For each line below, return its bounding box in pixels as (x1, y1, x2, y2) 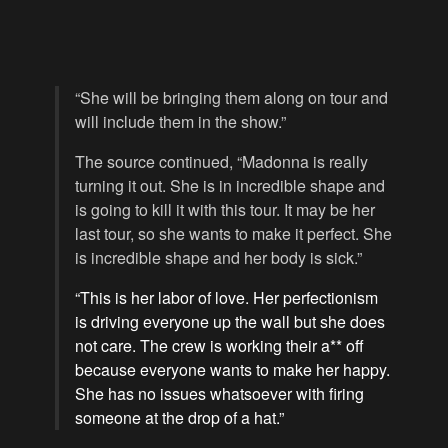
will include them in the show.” (75, 110, 286, 134)
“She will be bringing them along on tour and (75, 86, 388, 110)
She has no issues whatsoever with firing (75, 382, 364, 406)
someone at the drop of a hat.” (75, 406, 284, 430)
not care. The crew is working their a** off (75, 334, 364, 358)
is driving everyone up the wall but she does (75, 310, 385, 334)
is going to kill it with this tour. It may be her (75, 198, 375, 222)
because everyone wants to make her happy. (75, 358, 390, 382)
